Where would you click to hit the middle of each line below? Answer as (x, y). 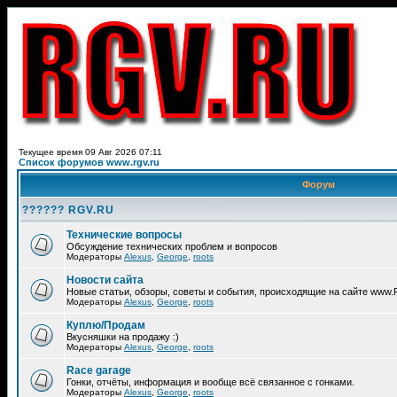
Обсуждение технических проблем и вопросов (172, 246)
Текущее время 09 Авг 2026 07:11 (90, 152)
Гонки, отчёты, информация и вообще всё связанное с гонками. (210, 382)
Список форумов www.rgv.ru (89, 162)
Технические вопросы (124, 235)
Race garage (99, 370)
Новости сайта (105, 280)
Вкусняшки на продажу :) (123, 337)
